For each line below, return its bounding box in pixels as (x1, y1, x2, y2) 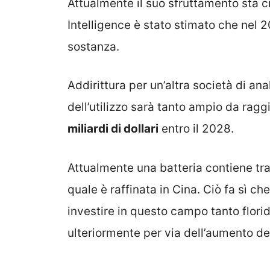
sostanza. (67, 39, 119, 54)
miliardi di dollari (67, 122, 159, 136)
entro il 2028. (159, 122, 234, 136)
